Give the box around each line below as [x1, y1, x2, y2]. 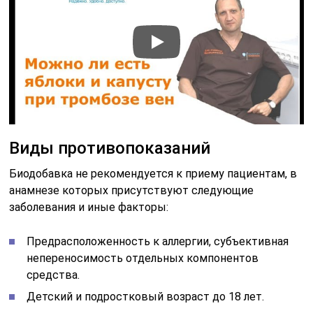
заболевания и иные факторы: [9, 201, 169, 214]
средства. [27, 268, 80, 282]
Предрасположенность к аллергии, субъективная [27, 235, 289, 249]
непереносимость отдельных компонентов [27, 252, 259, 265]
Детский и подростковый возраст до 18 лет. [27, 290, 265, 304]
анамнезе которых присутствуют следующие [9, 184, 254, 198]
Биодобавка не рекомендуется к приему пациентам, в [9, 167, 298, 181]
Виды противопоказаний [9, 138, 211, 159]
